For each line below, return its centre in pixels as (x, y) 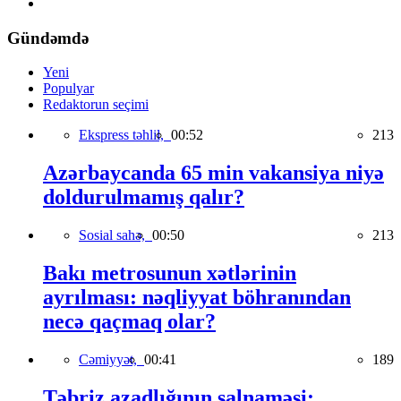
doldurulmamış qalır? (144, 197)
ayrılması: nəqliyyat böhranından (197, 298)
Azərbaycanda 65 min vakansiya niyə (213, 173)
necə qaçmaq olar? (129, 322)
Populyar (68, 89)
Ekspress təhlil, (125, 135)
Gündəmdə (48, 38)
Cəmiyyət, (111, 359)
